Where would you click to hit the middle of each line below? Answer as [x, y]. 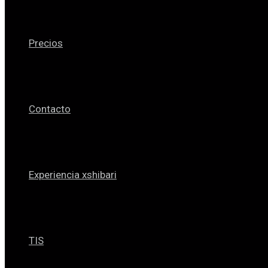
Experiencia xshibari [73, 175]
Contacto [50, 109]
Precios [46, 43]
